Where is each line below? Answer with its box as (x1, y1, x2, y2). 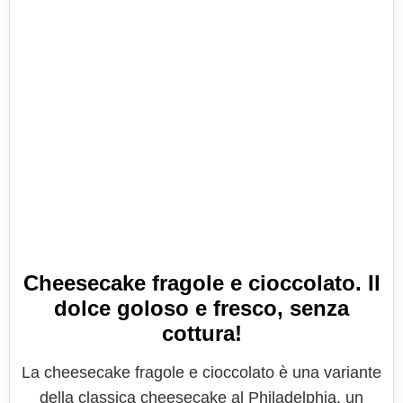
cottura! (161, 321, 242, 345)
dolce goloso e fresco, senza (54, 296, 349, 320)
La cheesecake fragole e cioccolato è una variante (22, 363, 381, 381)
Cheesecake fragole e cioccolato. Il (22, 271, 381, 295)
